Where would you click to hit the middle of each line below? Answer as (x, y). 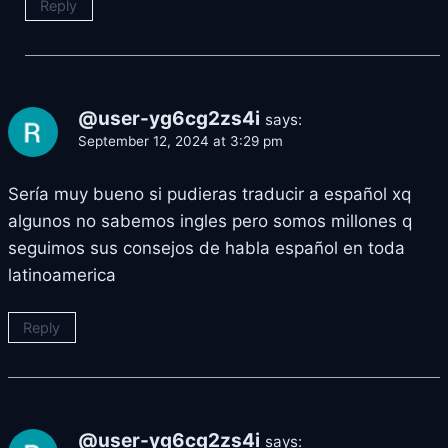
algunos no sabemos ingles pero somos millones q (210, 220)
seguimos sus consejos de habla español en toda (206, 247)
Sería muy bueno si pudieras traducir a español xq (209, 193)
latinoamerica (62, 274)
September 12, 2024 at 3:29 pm (180, 141)
